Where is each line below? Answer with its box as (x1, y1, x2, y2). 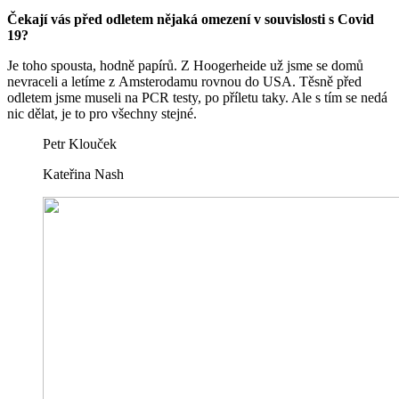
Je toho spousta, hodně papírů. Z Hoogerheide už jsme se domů (7, 58, 363, 74)
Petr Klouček (43, 136, 117, 152)
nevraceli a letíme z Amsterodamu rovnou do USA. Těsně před (7, 74, 362, 90)
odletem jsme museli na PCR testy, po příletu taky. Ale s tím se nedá (7, 90, 387, 106)
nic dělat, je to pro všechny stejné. (7, 106, 197, 122)
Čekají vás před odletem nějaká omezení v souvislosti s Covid (7, 12, 374, 28)
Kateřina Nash (43, 167, 124, 183)
